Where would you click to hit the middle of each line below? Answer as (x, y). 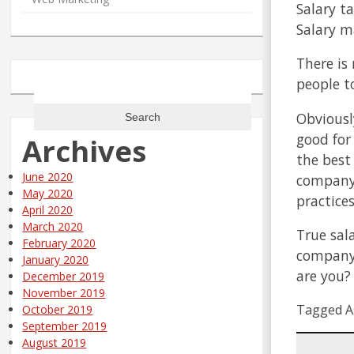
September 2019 (65, 326)
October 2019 (58, 310)
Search (51, 85)
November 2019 (64, 293)
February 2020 (59, 243)
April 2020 (48, 210)
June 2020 (48, 177)
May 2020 (48, 194)
